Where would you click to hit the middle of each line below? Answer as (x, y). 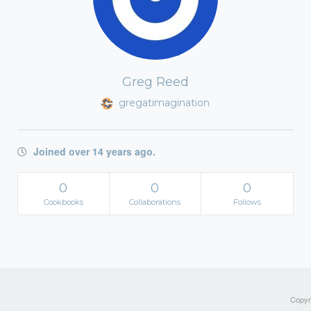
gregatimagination (163, 103)
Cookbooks (63, 202)
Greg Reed (155, 82)
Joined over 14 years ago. (93, 151)
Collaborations (155, 202)
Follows (247, 202)
